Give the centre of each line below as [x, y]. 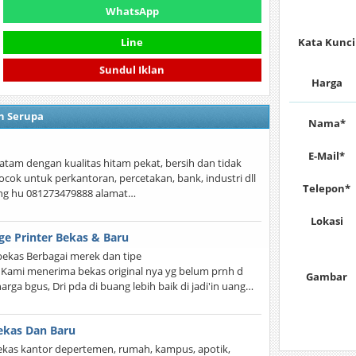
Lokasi [327, 221]
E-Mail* [327, 156]
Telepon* [327, 188]
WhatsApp [132, 11]
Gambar [327, 277]
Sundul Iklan [132, 73]
